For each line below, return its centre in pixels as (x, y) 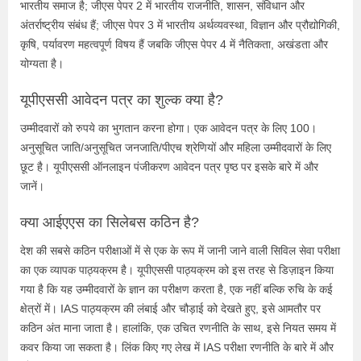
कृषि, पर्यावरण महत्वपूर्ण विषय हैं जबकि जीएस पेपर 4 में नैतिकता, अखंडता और (174, 44)
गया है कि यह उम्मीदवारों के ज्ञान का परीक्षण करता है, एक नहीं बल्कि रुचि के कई (176, 289)
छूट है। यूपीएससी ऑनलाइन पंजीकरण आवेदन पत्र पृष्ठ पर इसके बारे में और (169, 166)
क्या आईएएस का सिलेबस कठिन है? (110, 222)
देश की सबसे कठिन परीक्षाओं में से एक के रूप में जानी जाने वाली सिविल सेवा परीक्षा (180, 250)
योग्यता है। (42, 63)
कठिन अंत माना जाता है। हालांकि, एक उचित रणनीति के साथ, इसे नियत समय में (178, 328)
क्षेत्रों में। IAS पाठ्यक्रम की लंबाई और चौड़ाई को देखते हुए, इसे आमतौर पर (170, 308)
